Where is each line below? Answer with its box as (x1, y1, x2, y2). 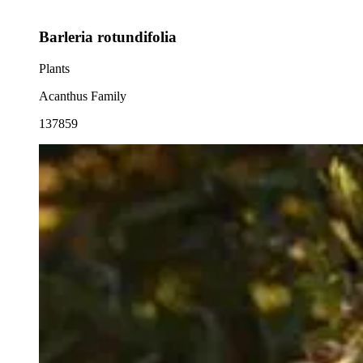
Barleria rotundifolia (39, 28, 177, 45)
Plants (39, 61, 70, 75)
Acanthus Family (39, 88, 126, 103)
